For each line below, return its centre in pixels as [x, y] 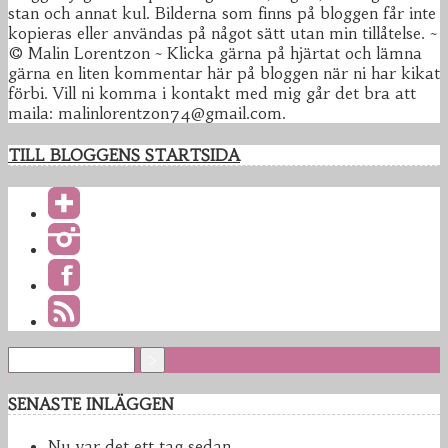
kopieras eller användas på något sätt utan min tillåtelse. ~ [222, 33]
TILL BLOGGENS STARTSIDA [124, 154]
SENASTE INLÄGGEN [91, 404]
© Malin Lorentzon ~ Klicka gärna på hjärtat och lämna [215, 53]
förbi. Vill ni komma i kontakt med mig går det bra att [212, 93]
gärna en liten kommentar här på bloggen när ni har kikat [224, 73]
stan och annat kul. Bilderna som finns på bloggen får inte [222, 13]
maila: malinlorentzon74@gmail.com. [147, 113]
